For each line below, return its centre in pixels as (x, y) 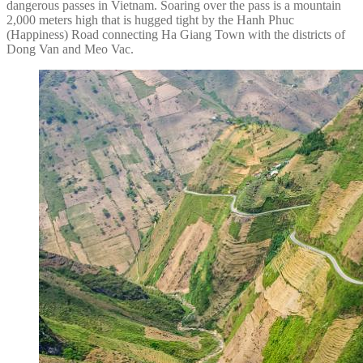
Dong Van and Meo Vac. (70, 49)
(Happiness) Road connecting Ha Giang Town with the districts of (176, 34)
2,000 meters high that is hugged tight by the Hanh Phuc (150, 19)
